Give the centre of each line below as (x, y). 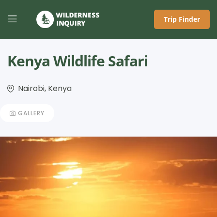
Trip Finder (182, 19)
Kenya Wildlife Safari (77, 61)
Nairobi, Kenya (45, 88)
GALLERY (31, 113)
